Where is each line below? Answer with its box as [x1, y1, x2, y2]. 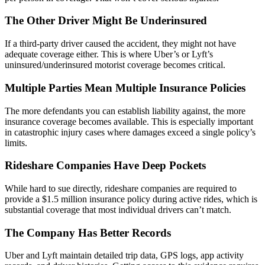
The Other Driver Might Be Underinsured [5, 14, 207, 27]
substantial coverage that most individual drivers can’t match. [5, 205, 231, 215]
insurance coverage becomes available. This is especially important [5, 116, 253, 127]
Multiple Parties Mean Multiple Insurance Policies [5, 81, 245, 94]
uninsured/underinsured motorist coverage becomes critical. [5, 60, 225, 70]
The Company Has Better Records [5, 226, 171, 239]
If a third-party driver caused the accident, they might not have [5, 38, 236, 49]
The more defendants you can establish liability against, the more [5, 105, 245, 116]
